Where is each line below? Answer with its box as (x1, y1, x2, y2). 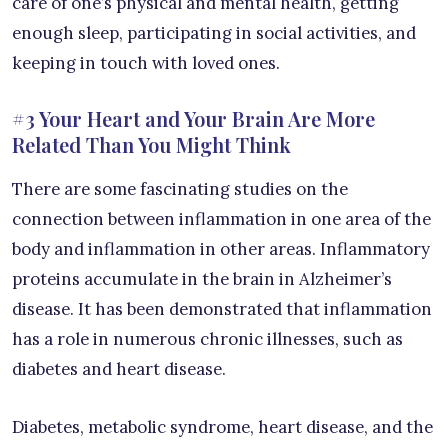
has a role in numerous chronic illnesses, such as (12, 327, 403, 350)
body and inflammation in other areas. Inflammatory (12, 237, 430, 260)
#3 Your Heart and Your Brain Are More (12, 104, 375, 132)
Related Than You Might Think (12, 130, 291, 158)
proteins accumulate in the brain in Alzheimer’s (12, 267, 392, 290)
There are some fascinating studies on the (12, 177, 348, 200)
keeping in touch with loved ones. (12, 51, 280, 74)
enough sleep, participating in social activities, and (12, 21, 416, 44)
